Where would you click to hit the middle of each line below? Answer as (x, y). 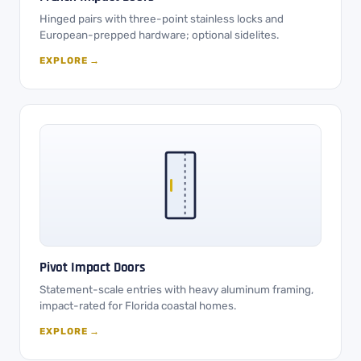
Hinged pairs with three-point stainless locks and (162, 19)
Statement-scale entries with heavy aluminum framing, (176, 289)
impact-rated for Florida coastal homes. (138, 305)
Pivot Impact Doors (92, 268)
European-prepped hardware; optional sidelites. (159, 35)
